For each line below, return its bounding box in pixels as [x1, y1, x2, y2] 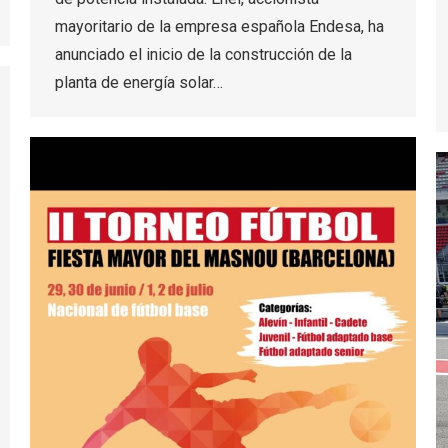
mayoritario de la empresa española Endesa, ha [55, 16, 384, 36]
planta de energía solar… [55, 72, 223, 92]
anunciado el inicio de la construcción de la [55, 44, 352, 64]
